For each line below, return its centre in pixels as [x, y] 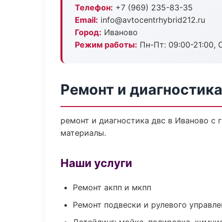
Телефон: [94, 7]
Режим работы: [106, 45]
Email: [86, 20]
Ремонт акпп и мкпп [112, 187]
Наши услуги [96, 163]
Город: [88, 32]
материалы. [83, 133]
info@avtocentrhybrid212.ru [152, 20]
